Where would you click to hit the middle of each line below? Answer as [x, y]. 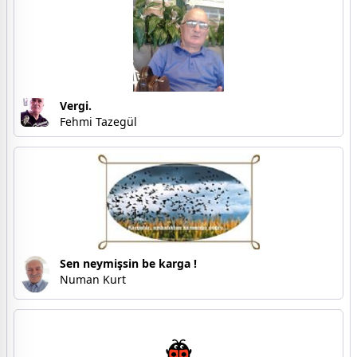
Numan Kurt [93, 279]
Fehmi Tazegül [98, 121]
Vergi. [76, 105]
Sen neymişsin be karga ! [128, 263]
